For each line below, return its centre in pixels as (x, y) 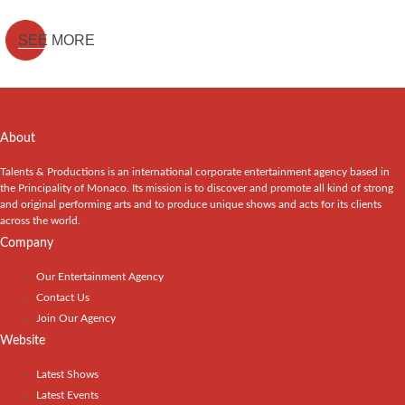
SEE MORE (57, 41)
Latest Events (67, 396)
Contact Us (63, 298)
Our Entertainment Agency (100, 277)
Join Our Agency (76, 319)
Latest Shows (67, 375)
